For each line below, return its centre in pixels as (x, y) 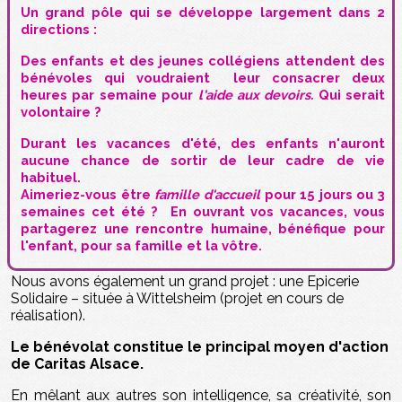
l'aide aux (226, 94)
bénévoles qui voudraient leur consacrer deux (203, 77)
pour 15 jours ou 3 (324, 194)
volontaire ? (61, 111)
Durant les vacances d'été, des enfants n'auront (203, 143)
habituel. (51, 177)
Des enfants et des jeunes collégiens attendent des (203, 60)
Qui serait (351, 94)
